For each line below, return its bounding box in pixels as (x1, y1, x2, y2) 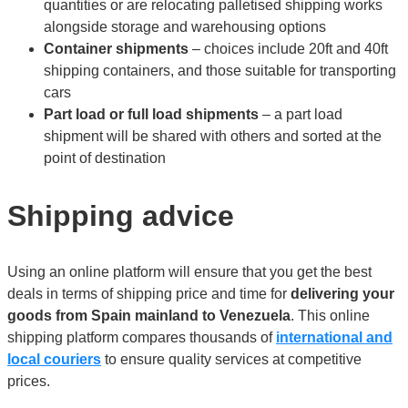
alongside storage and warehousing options (44, 19, 326, 36)
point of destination (44, 150, 166, 167)
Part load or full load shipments (44, 107, 259, 123)
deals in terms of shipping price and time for (7, 286, 291, 302)
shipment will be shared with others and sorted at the (44, 128, 382, 145)
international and (276, 330, 393, 346)
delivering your (291, 286, 394, 302)
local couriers (7, 352, 101, 368)
